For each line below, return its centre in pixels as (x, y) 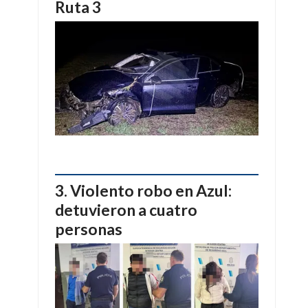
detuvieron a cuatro (126, 209)
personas (89, 229)
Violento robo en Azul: (151, 190)
